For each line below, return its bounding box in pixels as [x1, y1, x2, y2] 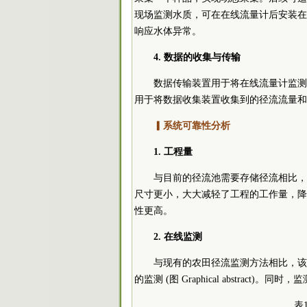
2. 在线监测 [153, 231, 202, 242]
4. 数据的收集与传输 [153, 51, 241, 62]
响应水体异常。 [134, 25, 201, 36]
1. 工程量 [153, 146, 193, 157]
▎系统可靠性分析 [153, 120, 230, 131]
